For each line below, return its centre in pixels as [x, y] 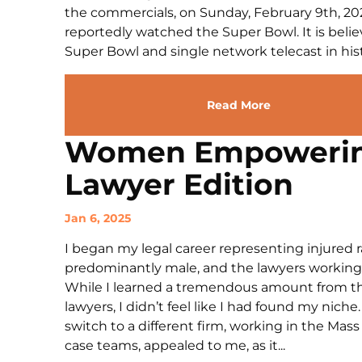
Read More [238, 105]
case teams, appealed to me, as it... [175, 345]
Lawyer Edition [179, 184]
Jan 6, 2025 [98, 218]
